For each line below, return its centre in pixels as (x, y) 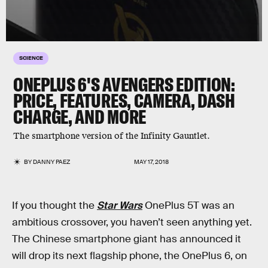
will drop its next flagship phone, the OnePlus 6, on (130, 256)
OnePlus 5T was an (188, 205)
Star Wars (120, 205)
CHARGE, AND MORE (80, 117)
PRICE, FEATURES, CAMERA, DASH (124, 100)
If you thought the (54, 205)
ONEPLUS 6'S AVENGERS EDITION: (124, 84)
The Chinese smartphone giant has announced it (127, 239)
